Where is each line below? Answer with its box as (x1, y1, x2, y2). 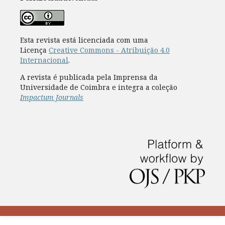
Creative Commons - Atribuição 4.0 (48, 45, 170, 55)
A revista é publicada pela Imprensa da (20, 72, 158, 82)
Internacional (20, 55, 68, 65)
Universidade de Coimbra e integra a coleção (20, 82, 177, 92)
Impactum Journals (20, 92, 83, 102)
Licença (20, 45, 49, 55)
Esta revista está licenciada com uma (20, 35, 148, 45)
